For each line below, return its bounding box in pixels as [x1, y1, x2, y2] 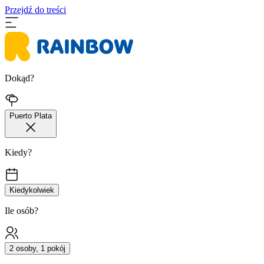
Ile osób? [5, 206, 38, 216]
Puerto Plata [9, 111, 52, 120]
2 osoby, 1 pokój [9, 244, 65, 253]
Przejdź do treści [5, 5, 66, 15]
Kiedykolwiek [9, 186, 54, 194]
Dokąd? [5, 73, 34, 83]
